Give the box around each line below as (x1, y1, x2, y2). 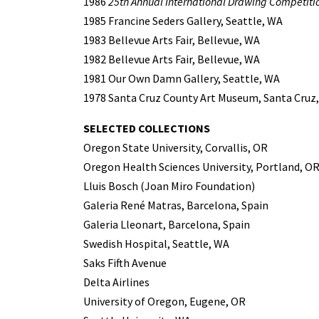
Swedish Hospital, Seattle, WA (83, 236, 229, 251)
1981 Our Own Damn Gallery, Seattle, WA (83, 70, 280, 85)
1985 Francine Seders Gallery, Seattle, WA (83, 13, 283, 28)
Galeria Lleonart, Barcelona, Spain (83, 216, 250, 231)
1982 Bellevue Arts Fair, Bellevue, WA (83, 51, 260, 66)
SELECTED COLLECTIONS (83, 120, 210, 135)
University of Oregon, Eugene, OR (83, 293, 246, 308)
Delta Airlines (83, 274, 150, 289)
